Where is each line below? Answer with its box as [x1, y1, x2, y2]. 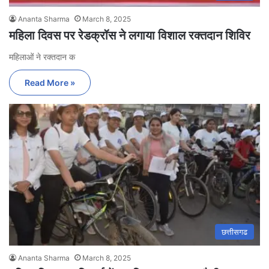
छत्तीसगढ [222, 226, 247, 237]
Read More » [25, 77, 75, 88]
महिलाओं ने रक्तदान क [9, 51, 75, 62]
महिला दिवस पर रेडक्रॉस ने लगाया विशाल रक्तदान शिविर [9, 28, 250, 43]
